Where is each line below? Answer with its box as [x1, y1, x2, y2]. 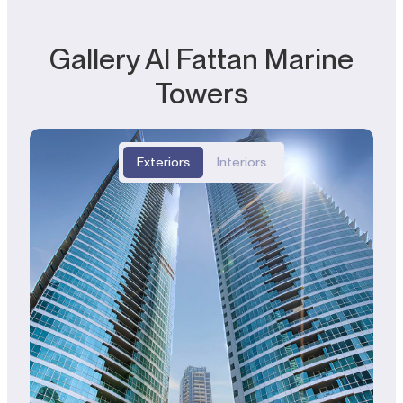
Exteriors [137, 155, 190, 170]
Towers [155, 76, 248, 112]
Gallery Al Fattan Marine [49, 41, 354, 77]
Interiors [217, 155, 266, 170]
